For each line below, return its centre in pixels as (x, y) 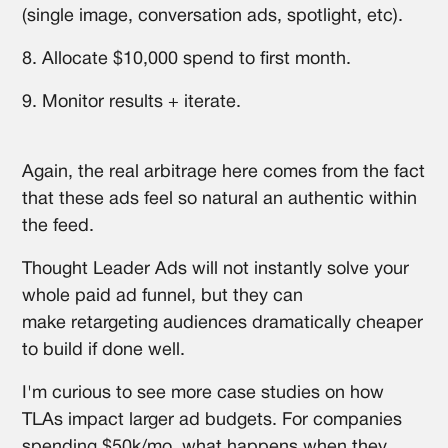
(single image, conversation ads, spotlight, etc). (213, 16)
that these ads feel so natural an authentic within (220, 199)
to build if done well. (104, 350)
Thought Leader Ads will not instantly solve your (216, 269)
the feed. (58, 226)
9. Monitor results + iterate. (132, 102)
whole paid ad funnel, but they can (163, 296)
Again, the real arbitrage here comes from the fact (224, 172)
